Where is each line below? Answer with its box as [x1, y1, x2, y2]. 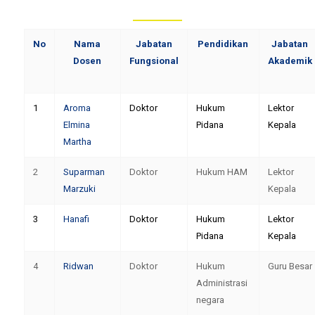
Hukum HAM [195, 167, 247, 177]
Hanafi [63, 214, 89, 224]
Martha [63, 136, 91, 147]
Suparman [63, 167, 105, 177]
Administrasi [195, 278, 247, 288]
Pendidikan [198, 39, 249, 49]
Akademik [267, 56, 312, 66]
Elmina [63, 120, 90, 130]
